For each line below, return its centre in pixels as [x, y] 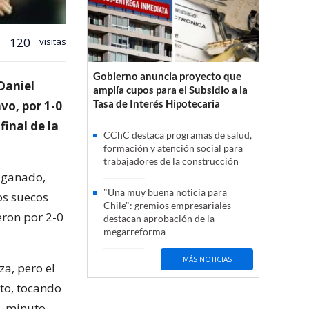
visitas [52, 41]
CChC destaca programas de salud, [178, 135]
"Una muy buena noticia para [165, 192]
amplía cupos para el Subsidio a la [170, 90]
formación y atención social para [173, 148]
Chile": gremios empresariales [167, 206]
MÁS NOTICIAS [207, 259]
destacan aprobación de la [159, 219]
